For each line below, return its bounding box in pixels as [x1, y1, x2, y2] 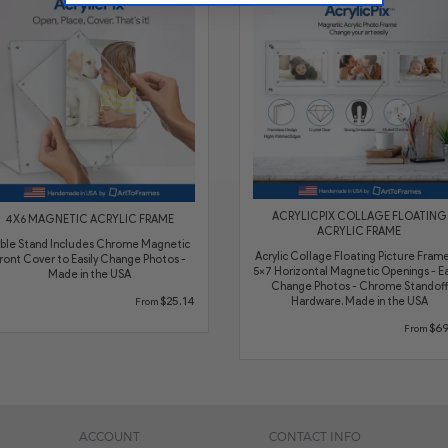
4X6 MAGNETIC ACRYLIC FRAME [4, 211, 174, 226]
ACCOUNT [79, 428, 140, 443]
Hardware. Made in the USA [290, 293, 428, 308]
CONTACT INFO [269, 428, 361, 443]
